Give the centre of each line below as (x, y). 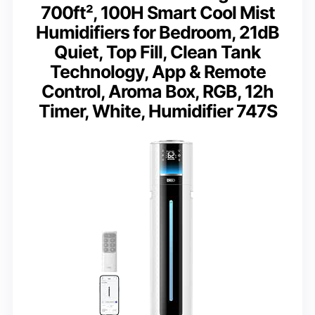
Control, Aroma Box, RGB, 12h (157, 92)
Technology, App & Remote (157, 72)
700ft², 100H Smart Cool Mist (157, 13)
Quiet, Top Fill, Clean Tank (157, 52)
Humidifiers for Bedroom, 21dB (157, 33)
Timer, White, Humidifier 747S (157, 111)
